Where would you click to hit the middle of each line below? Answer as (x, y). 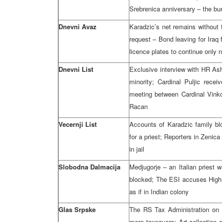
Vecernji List (78, 124)
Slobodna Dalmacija (89, 167)
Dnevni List (76, 69)
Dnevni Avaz (78, 27)
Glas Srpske (77, 209)
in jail (137, 149)
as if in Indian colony (159, 192)
